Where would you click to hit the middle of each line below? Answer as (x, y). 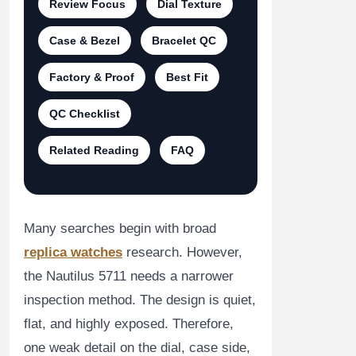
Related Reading (94, 150)
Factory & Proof (92, 77)
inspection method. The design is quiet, (140, 300)
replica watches (73, 252)
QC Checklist (85, 114)
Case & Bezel (85, 41)
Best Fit (187, 77)
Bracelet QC (184, 41)
